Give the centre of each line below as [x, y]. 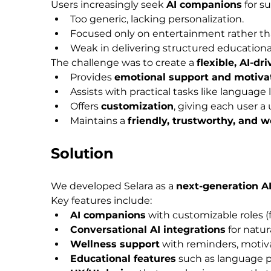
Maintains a [99, 121]
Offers [86, 106]
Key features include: [101, 201]
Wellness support [115, 244]
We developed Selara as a [113, 186]
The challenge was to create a [124, 63]
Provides [92, 77]
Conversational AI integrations [148, 230]
